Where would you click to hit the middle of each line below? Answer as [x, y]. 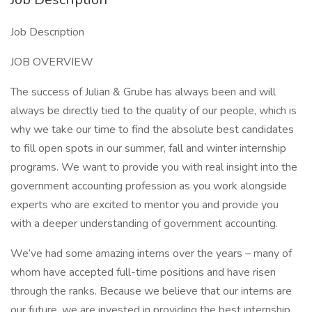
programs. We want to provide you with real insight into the [154, 167]
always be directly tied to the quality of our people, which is [154, 111]
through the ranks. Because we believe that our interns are [151, 291]
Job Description [47, 32]
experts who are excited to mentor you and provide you [145, 205]
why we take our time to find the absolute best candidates [152, 130]
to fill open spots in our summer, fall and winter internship [148, 148]
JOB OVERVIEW [52, 62]
